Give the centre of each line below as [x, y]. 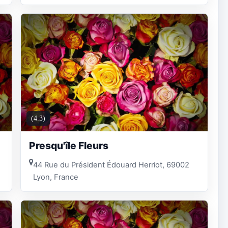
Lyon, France [56, 177]
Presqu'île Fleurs [69, 145]
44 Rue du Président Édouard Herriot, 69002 [111, 165]
